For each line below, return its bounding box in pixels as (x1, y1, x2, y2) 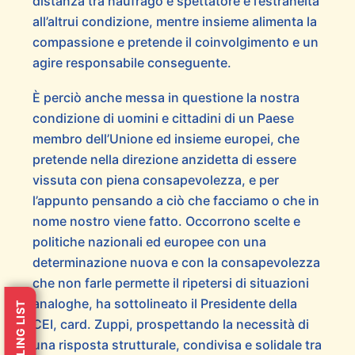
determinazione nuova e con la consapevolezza (32, 254, 320, 270)
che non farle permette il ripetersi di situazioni (32, 274, 309, 291)
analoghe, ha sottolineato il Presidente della (32, 295, 297, 311)
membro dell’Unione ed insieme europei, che (32, 130, 300, 147)
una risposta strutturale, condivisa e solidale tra (32, 336, 322, 353)
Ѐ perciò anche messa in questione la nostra (32, 89, 300, 105)
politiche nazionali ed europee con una (32, 233, 266, 250)
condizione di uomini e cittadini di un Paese (32, 109, 294, 126)
